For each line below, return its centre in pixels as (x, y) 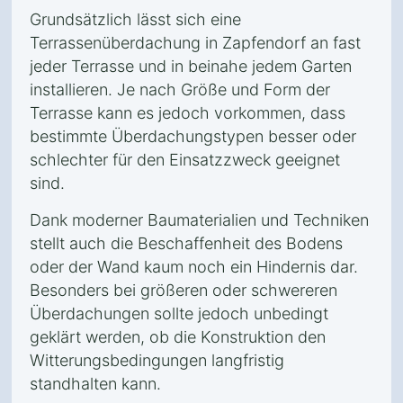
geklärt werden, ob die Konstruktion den (178, 337)
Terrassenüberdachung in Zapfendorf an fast (195, 43)
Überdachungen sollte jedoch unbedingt (179, 313)
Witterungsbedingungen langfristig (157, 360)
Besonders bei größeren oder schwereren (184, 290)
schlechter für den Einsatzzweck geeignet (185, 160)
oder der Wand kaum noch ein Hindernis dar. (194, 267)
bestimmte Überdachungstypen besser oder (193, 136)
